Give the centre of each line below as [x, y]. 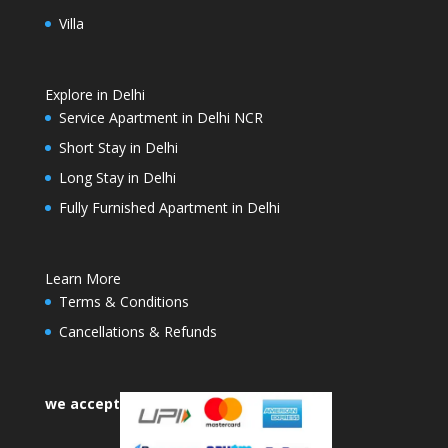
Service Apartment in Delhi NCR [160, 118]
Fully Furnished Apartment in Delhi [169, 208]
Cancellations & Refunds [137, 332]
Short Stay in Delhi [118, 148]
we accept [82, 403]
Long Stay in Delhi [117, 178]
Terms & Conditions [123, 302]
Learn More [82, 279]
